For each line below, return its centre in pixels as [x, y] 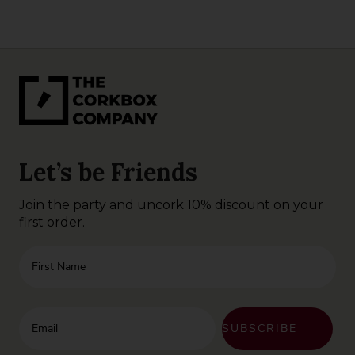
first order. [52, 222]
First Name [46, 252]
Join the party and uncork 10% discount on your [171, 204]
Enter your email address [81, 314]
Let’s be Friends [108, 172]
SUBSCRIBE [260, 328]
